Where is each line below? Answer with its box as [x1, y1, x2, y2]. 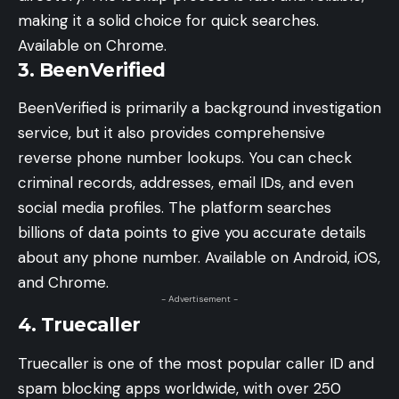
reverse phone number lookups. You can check [18, 148, 352, 168]
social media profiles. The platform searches [18, 198, 331, 218]
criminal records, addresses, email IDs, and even [18, 173, 354, 193]
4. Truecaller [18, 313, 141, 337]
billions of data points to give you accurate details [18, 223, 366, 243]
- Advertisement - [161, 293, 238, 305]
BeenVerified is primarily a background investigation [18, 98, 381, 118]
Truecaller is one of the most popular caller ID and [18, 353, 374, 373]
